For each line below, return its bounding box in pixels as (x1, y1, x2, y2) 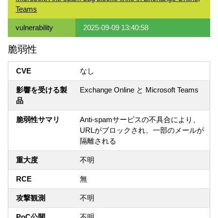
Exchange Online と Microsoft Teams (80, 86, 199, 94)
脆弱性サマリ (16, 115, 60, 124)
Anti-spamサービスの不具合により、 (80, 115, 200, 124)
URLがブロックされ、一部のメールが (80, 126, 204, 135)
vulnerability (16, 23, 53, 32)
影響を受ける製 (16, 86, 67, 94)
